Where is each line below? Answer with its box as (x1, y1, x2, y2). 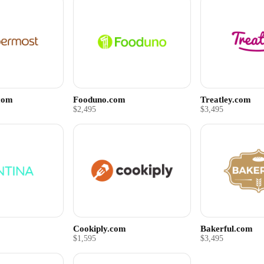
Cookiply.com (73, 223, 127, 234)
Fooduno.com (73, 94, 126, 104)
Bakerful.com (200, 223, 253, 234)
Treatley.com (200, 94, 251, 104)
